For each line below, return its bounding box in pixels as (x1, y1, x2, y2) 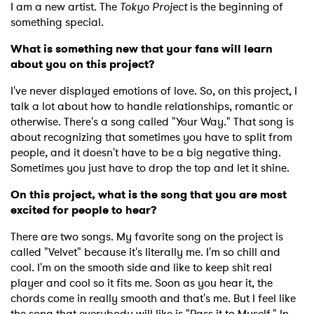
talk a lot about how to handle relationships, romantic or (11, 98, 293, 115)
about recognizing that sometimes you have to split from (11, 129, 292, 146)
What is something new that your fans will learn (11, 41, 273, 57)
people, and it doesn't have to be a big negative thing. (11, 144, 281, 161)
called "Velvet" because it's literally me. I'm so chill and (11, 244, 280, 261)
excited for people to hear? (11, 202, 157, 219)
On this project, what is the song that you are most (11, 186, 287, 203)
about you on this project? (11, 56, 155, 73)
